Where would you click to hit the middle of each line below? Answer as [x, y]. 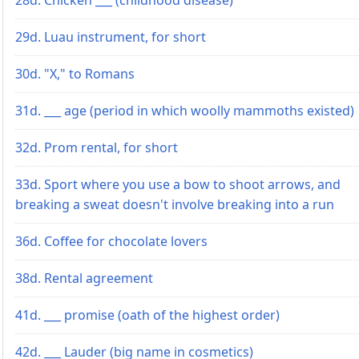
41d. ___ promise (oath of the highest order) [147, 315]
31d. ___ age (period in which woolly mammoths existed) [185, 110]
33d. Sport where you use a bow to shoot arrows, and [178, 184]
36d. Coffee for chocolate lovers [111, 241]
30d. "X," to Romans [75, 73]
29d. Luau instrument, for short [111, 36]
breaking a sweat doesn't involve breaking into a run [175, 204]
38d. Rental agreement [84, 278]
